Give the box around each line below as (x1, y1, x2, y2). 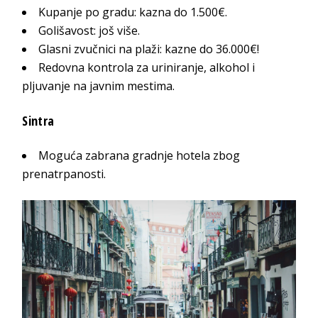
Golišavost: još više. (38, 23, 141, 39)
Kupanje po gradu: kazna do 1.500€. (38, 4, 228, 21)
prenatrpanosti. (22, 166, 106, 182)
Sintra (22, 112, 55, 130)
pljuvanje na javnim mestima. (22, 78, 175, 94)
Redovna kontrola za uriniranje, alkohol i (38, 60, 256, 76)
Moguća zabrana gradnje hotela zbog (38, 148, 241, 164)
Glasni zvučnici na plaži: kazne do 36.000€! (38, 41, 260, 57)
